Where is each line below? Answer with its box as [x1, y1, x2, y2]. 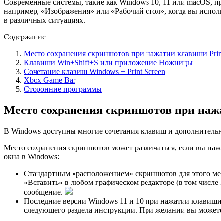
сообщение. [24, 187, 65, 196]
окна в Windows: [4, 152, 59, 161]
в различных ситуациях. [4, 15, 85, 24]
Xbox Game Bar [24, 75, 75, 84]
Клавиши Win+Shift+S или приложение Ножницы [24, 58, 193, 67]
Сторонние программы [24, 84, 102, 93]
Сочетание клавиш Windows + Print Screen [24, 67, 165, 75]
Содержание [4, 32, 46, 41]
